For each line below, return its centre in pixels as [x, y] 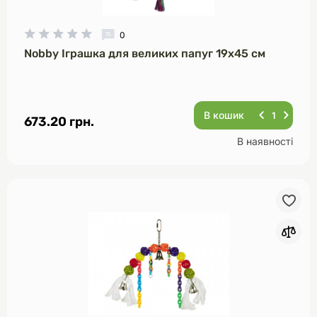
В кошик [224, 115]
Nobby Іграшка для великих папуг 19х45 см [145, 53]
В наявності [265, 141]
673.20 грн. [59, 122]
